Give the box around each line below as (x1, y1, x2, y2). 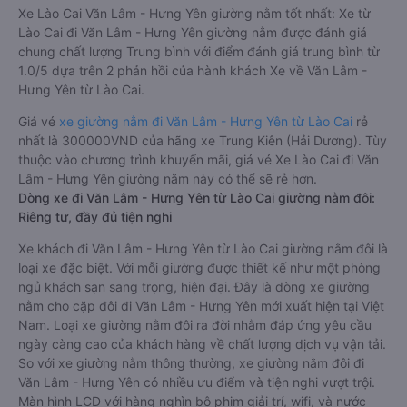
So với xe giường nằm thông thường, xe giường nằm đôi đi (18, 355, 364, 371)
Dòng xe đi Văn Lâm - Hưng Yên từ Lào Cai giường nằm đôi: (18, 190, 375, 205)
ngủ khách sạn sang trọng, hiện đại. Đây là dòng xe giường (18, 279, 370, 294)
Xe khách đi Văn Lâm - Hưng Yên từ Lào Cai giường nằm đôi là (18, 241, 388, 256)
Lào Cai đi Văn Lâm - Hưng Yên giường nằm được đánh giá (18, 25, 367, 40)
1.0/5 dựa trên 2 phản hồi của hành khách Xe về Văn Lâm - (18, 63, 367, 78)
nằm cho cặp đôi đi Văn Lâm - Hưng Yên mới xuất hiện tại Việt (18, 298, 384, 313)
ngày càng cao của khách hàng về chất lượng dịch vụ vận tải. (18, 336, 386, 352)
